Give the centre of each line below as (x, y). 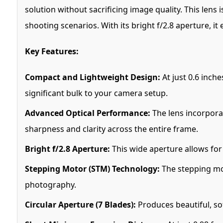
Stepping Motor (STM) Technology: (92, 168)
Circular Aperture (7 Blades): (80, 204)
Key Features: (52, 51)
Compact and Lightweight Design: (92, 77)
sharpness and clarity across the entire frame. (111, 129)
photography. (50, 184)
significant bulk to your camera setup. (96, 93)
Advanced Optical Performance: (87, 113)
